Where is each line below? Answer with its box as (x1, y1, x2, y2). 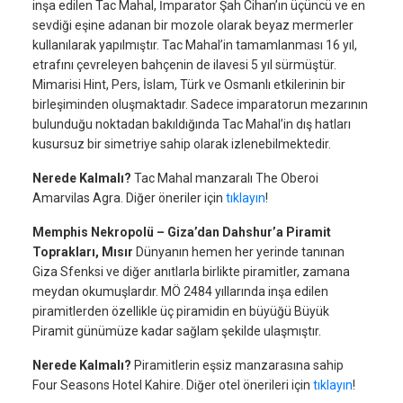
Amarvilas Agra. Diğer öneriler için (32, 191, 226, 205)
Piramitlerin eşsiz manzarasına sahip (131, 358, 344, 372)
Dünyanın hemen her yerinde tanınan (133, 245, 345, 259)
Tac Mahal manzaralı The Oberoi (131, 171, 318, 185)
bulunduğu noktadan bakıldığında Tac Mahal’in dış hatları (32, 117, 351, 131)
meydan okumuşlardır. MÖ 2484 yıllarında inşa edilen (32, 284, 328, 299)
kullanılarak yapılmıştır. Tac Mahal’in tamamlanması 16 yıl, (32, 38, 357, 52)
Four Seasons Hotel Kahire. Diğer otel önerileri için (32, 378, 313, 392)
